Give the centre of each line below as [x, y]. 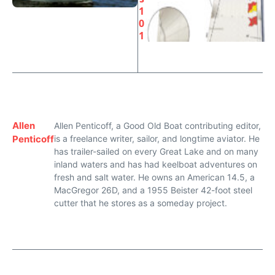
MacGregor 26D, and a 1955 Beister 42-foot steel [153, 190]
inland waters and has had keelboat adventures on [156, 164]
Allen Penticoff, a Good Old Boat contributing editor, [157, 126]
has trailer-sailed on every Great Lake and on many [156, 151]
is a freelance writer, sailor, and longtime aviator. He [157, 138]
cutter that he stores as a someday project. [141, 203]
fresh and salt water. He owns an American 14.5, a [154, 177]
